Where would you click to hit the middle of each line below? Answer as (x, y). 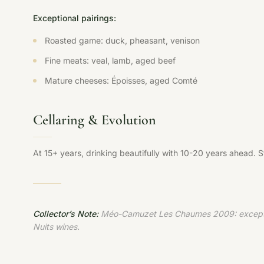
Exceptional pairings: (75, 18)
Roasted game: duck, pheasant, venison (122, 40)
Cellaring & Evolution (95, 120)
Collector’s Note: (66, 214)
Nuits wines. (56, 227)
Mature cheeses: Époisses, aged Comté (121, 80)
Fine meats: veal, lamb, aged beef (110, 60)
